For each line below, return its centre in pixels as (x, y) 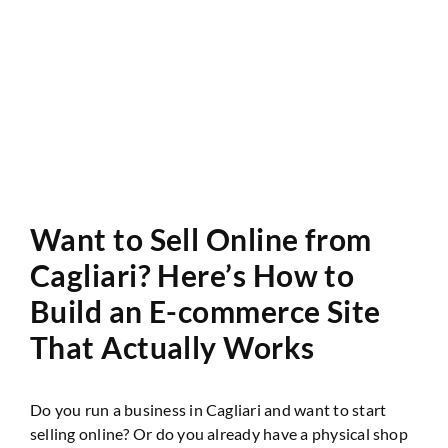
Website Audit (309, 25)
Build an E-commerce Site (205, 310)
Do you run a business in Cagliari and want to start (208, 409)
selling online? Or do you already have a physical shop (219, 433)
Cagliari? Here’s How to (192, 274)
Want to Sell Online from (201, 238)
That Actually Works (172, 346)
